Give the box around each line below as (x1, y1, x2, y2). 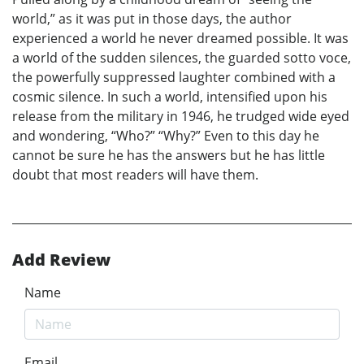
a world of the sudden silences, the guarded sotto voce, (12, 48, 351, 67)
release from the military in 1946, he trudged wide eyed (12, 106, 349, 125)
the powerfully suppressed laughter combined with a (12, 67, 336, 86)
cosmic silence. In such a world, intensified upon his (12, 87, 327, 106)
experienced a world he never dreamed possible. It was (12, 28, 349, 47)
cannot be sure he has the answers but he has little (12, 145, 325, 164)
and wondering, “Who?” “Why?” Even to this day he (12, 126, 319, 145)
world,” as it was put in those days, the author (12, 9, 292, 28)
